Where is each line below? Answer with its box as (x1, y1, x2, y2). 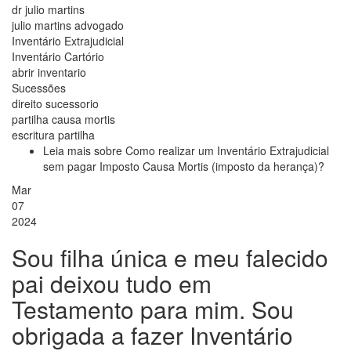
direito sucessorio (12, 96, 99, 112)
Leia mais (43, 143, 94, 159)
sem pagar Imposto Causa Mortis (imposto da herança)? (43, 158, 324, 175)
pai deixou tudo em (12, 266, 212, 301)
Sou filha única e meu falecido (12, 241, 328, 275)
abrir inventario (12, 64, 86, 81)
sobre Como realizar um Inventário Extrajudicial (94, 143, 329, 159)
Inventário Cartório (12, 49, 104, 65)
